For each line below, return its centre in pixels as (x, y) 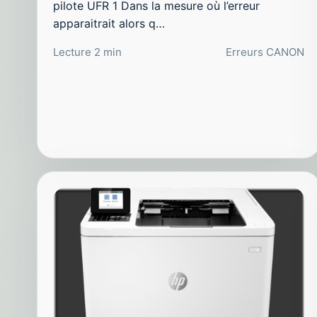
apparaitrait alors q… (109, 23)
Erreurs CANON (265, 52)
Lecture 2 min (87, 52)
